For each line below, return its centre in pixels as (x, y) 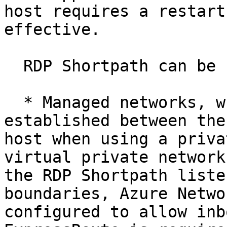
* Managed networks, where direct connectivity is (14, 102)
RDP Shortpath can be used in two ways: (14, 66)
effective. (52, 29)
